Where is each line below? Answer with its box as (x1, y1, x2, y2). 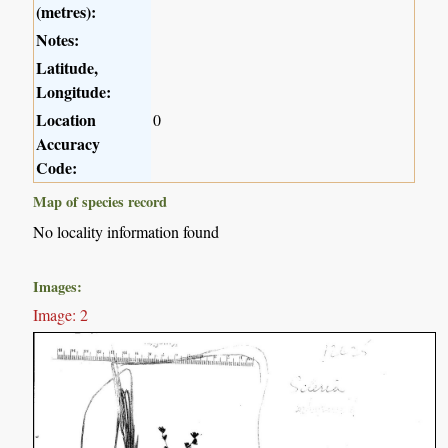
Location (36, 108, 97, 132)
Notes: (36, 28, 80, 52)
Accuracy (36, 132, 101, 156)
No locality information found (33, 221, 220, 243)
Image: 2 (33, 304, 89, 326)
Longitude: (36, 80, 112, 104)
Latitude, (36, 56, 99, 80)
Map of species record (33, 191, 168, 213)
